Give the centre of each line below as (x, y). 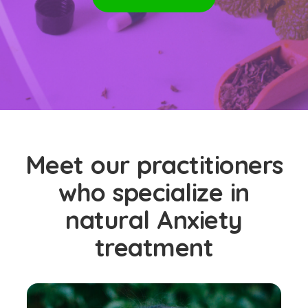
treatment (154, 247)
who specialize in (154, 192)
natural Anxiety (154, 220)
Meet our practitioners (154, 165)
